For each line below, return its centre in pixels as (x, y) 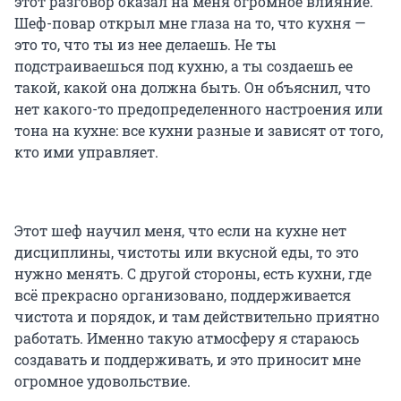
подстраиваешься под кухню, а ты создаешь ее (183, 65)
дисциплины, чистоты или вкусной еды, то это (187, 252)
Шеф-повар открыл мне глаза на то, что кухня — (190, 22)
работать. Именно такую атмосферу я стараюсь (187, 337)
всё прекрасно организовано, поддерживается (183, 294)
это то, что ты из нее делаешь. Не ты (145, 44)
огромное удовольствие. (102, 380)
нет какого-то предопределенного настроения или (199, 108)
